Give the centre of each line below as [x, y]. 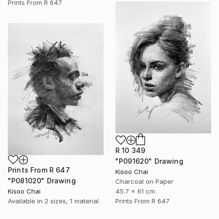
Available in [26, 201]
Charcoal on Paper [144, 181]
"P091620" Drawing [149, 161]
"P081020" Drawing [42, 180]
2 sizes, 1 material [72, 201]
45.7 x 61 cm [135, 191]
